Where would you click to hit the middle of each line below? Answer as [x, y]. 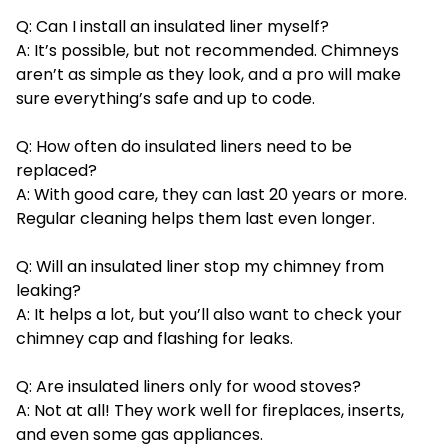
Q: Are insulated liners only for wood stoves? [188, 387]
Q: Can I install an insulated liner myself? [172, 27]
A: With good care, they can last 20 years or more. [211, 195]
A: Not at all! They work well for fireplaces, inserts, [210, 411]
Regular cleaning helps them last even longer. [195, 219]
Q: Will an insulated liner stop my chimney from [200, 267]
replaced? [56, 171]
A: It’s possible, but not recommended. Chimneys [207, 51]
